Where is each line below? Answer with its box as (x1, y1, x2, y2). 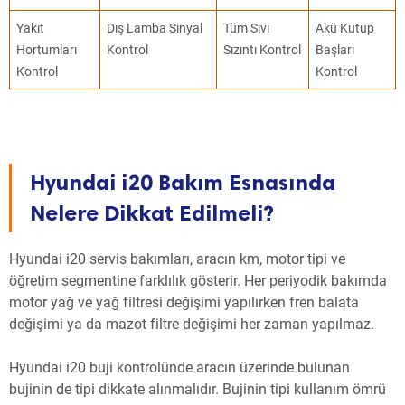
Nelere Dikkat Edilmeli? (30, 200, 274, 227)
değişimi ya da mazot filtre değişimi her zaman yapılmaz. (9, 316, 374, 334)
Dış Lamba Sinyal (107, 21, 203, 36)
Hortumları (16, 42, 78, 58)
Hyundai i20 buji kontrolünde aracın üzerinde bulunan (9, 359, 350, 377)
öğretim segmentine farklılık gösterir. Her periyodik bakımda (9, 272, 387, 290)
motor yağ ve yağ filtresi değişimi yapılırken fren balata (9, 294, 359, 312)
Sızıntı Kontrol (223, 42, 302, 58)
